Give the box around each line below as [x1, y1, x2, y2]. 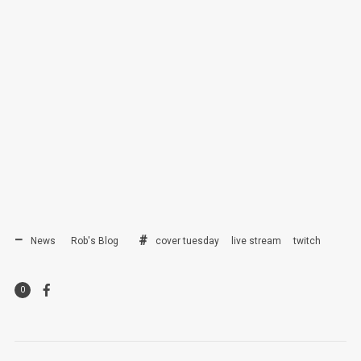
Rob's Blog [70, 235, 118, 247]
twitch [293, 235, 321, 247]
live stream [230, 235, 281, 247]
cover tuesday [155, 235, 219, 247]
